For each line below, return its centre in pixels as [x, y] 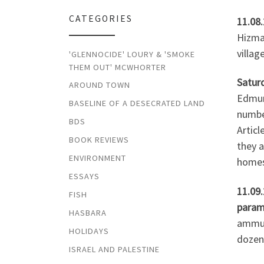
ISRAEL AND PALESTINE [114, 249]
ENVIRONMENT [98, 158]
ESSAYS [84, 176]
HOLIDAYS [89, 231]
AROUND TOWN [100, 85]
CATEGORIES [101, 19]
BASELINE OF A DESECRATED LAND [137, 103]
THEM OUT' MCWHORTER [118, 67]
